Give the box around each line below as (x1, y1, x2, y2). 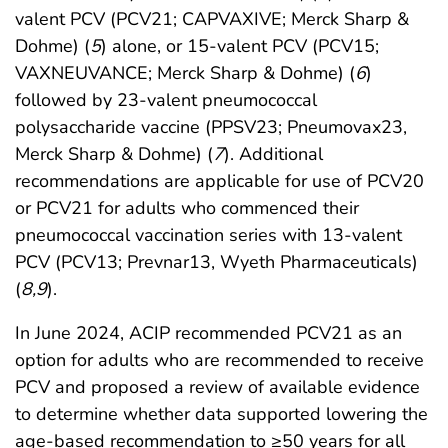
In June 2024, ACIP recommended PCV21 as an (15, 320, 402, 345)
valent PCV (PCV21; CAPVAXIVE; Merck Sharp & (15, 6, 409, 31)
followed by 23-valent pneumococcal (15, 87, 317, 112)
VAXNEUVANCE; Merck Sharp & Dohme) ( (15, 60, 355, 85)
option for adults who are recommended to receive (15, 347, 424, 372)
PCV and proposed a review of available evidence (15, 374, 420, 399)
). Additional (224, 141, 323, 166)
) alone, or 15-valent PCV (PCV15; (101, 33, 379, 58)
